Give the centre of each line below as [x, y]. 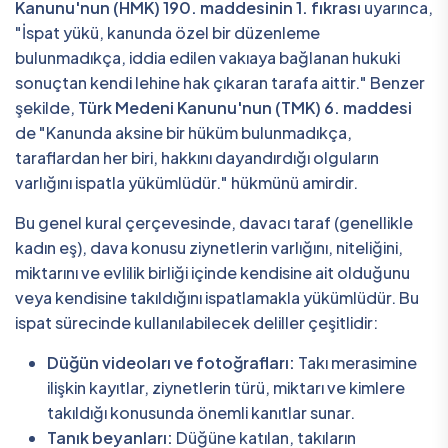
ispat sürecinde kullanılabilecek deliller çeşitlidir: [196, 323]
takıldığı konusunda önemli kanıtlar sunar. [201, 413]
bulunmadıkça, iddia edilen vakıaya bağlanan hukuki [207, 58]
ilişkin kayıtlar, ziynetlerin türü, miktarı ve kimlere [226, 388]
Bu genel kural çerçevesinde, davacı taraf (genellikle [214, 223]
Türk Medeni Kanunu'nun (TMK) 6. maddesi [245, 108]
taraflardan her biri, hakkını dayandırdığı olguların [197, 158]
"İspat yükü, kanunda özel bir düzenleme [167, 33]
